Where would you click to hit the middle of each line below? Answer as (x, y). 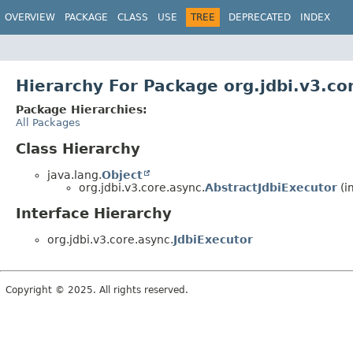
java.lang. (74, 175)
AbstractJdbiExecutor (271, 187)
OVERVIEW (30, 17)
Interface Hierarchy (94, 214)
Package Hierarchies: (82, 109)
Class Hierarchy (78, 148)
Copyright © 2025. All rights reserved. (97, 290)
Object (122, 175)
